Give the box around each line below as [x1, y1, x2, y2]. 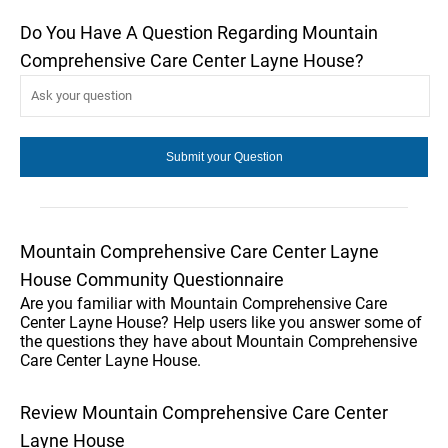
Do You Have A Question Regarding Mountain [20, 21, 378, 43]
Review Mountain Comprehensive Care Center [20, 401, 388, 423]
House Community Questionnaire [20, 268, 284, 290]
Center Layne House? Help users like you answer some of [20, 312, 422, 332]
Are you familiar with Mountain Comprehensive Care [20, 293, 387, 313]
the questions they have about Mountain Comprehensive [20, 331, 417, 351]
